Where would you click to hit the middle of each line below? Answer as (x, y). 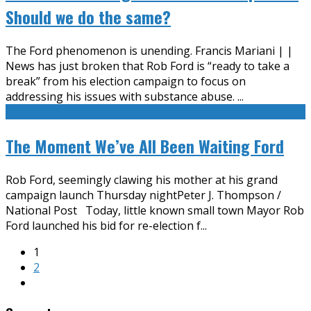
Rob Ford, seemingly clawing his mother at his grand (142, 180)
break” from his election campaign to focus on (126, 82)
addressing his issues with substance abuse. (121, 97)
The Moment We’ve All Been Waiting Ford (145, 146)
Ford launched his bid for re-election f (103, 226)
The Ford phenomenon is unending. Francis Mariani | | (149, 51)
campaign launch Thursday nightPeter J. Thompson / (143, 195)
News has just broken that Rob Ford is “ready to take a (148, 66)
